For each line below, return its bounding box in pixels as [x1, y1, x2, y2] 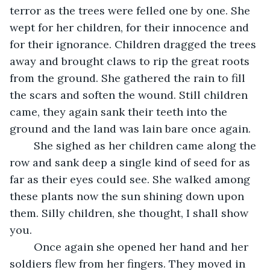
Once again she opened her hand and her [22, 239, 34, 254]
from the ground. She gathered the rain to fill [10, 71, 248, 85]
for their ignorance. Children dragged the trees [10, 37, 259, 51]
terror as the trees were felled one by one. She [10, 3, 253, 17]
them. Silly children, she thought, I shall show [10, 206, 251, 220]
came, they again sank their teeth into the [10, 104, 230, 119]
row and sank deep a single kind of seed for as [10, 155, 253, 169]
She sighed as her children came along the [22, 138, 34, 152]
